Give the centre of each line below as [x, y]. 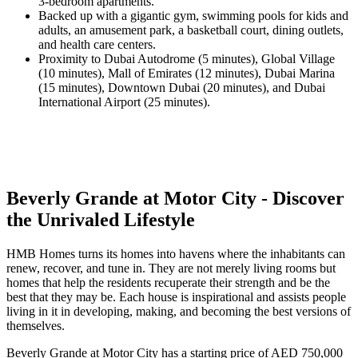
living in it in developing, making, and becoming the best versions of [179, 311]
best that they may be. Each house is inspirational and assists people [176, 296]
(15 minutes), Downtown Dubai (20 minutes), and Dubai [182, 88]
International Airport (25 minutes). [124, 102]
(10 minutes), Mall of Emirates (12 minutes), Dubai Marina [187, 74]
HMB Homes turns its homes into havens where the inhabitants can [176, 253]
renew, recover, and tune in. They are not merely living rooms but [171, 268]
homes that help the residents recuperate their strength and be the [168, 282]
